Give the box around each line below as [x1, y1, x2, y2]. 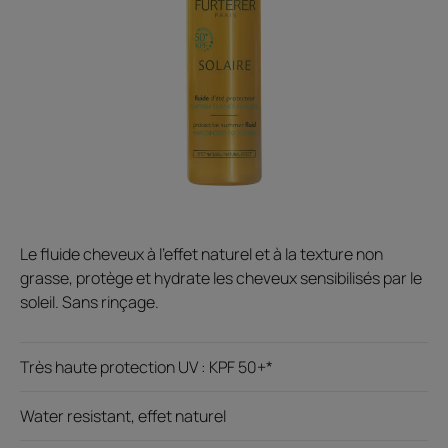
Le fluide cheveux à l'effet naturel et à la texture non [20, 242, 383, 265]
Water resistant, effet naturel [20, 404, 226, 427]
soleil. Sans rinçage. [20, 290, 159, 313]
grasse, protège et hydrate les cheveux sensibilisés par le [20, 266, 422, 289]
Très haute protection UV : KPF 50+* [20, 355, 273, 378]
